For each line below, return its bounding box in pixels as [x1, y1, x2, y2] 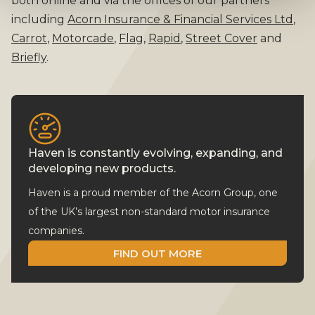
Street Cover [186, 32, 257, 45]
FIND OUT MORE [113, 246, 202, 260]
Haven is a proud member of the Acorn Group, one [28, 186, 278, 199]
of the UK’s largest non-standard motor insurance [28, 205, 270, 218]
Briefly [11, 51, 46, 64]
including [11, 13, 67, 26]
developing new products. [28, 162, 176, 175]
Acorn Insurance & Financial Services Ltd [67, 13, 293, 26]
